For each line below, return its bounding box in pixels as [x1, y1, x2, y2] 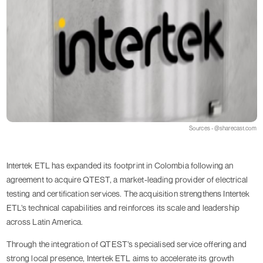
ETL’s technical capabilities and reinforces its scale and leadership [6, 203, 240, 213]
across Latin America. [6, 217, 83, 227]
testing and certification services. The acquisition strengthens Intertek [6, 188, 250, 199]
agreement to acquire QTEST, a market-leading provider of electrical [6, 174, 248, 185]
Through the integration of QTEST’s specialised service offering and [6, 239, 247, 249]
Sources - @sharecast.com [189, 124, 257, 132]
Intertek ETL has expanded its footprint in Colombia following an [6, 160, 234, 171]
